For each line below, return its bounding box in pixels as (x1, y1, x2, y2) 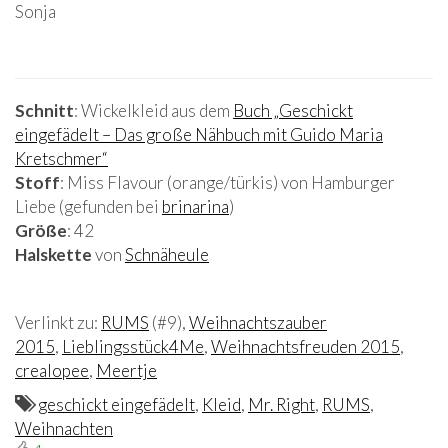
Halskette (15, 243, 92, 265)
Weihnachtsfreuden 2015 (211, 335, 400, 357)
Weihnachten (15, 417, 113, 439)
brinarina (162, 195, 229, 217)
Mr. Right (248, 393, 315, 415)
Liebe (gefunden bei (15, 195, 162, 217)
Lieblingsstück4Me (62, 335, 204, 357)
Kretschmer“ (15, 147, 108, 169)
